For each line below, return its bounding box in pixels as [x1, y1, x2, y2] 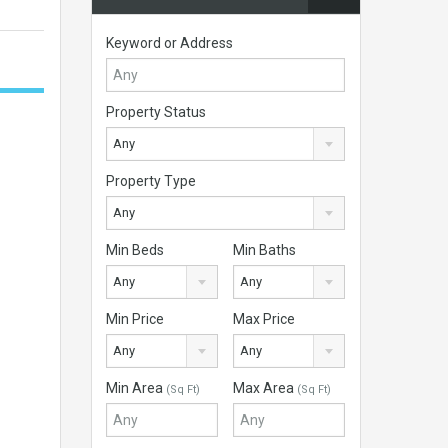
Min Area [106, 380, 166, 396]
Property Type [106, 173, 196, 189]
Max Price [233, 311, 296, 327]
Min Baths [233, 242, 297, 258]
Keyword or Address [106, 35, 233, 51]
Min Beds [106, 242, 164, 258]
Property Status [106, 104, 206, 120]
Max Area [233, 380, 298, 396]
